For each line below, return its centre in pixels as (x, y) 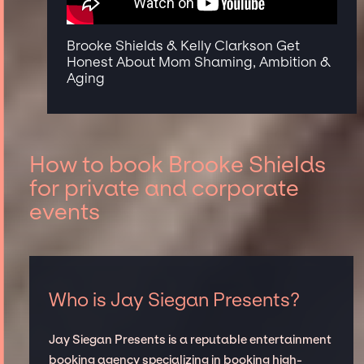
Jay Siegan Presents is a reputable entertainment (190, 340)
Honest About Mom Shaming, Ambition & (199, 62)
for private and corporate (164, 188)
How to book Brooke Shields (177, 165)
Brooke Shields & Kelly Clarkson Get (184, 46)
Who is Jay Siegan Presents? (174, 300)
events (64, 212)
